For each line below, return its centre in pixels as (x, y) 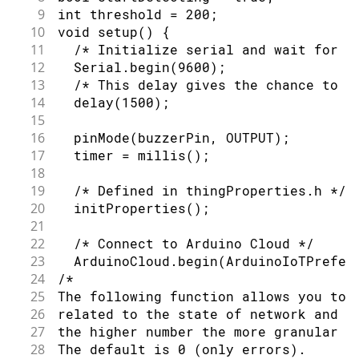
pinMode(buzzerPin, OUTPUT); (173, 138)
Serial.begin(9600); (141, 67)
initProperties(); (133, 208)
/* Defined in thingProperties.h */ (202, 191)
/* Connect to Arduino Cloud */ (186, 244)
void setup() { (113, 32)
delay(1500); (113, 103)
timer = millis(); (133, 155)
